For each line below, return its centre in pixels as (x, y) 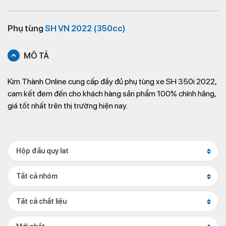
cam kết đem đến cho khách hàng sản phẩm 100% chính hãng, (112, 94)
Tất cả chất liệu (41, 201)
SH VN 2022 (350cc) (85, 28)
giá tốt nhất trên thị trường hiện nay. (68, 106)
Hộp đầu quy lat (42, 151)
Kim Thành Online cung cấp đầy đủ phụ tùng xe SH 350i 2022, (112, 81)
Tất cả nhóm (37, 176)
